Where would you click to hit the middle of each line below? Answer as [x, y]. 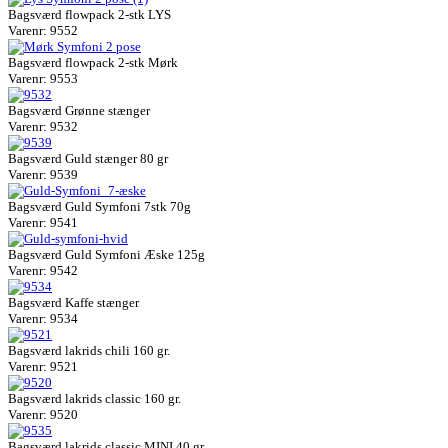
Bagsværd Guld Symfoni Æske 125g [106, 254]
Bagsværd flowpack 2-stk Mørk [93, 62]
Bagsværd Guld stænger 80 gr [88, 158]
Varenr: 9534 [43, 318]
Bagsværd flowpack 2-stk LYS [89, 14]
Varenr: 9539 [43, 174]
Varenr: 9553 [43, 78]
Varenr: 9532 [43, 126]
